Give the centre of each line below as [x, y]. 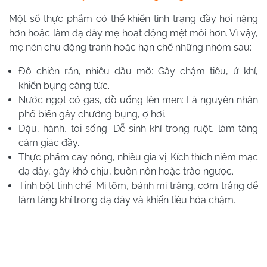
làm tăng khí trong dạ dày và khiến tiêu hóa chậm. [127, 200]
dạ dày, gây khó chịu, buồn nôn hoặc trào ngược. [126, 171]
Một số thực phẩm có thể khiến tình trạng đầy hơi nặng [133, 18]
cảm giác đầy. [49, 142]
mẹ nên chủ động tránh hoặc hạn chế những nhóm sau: [130, 47]
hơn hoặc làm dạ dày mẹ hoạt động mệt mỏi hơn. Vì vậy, [133, 33]
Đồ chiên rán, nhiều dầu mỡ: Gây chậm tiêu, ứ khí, [138, 71]
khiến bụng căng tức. [64, 85]
